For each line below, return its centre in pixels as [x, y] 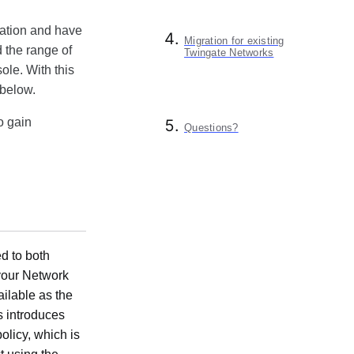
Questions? [211, 127]
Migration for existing [234, 40]
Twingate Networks [229, 52]
